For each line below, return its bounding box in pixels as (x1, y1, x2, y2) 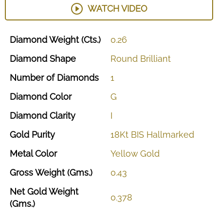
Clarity (50, 110, 75, 121)
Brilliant (140, 54, 171, 64)
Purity (32, 129, 55, 140)
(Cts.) (81, 35, 101, 45)
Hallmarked (146, 129, 194, 140)
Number (10, 73, 46, 83)
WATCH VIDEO (87, 3, 147, 14)
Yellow (110, 148, 140, 159)
